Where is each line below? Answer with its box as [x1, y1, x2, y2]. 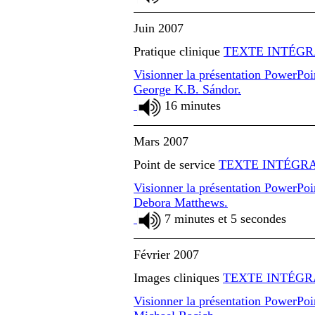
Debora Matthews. [134, 195, 228, 210]
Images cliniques [134, 270, 223, 285]
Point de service [134, 157, 219, 172]
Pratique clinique [134, 44, 224, 58]
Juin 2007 [134, 20, 184, 35]
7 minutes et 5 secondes [161, 211, 286, 226]
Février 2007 [134, 247, 199, 262]
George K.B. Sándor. [134, 82, 241, 96]
